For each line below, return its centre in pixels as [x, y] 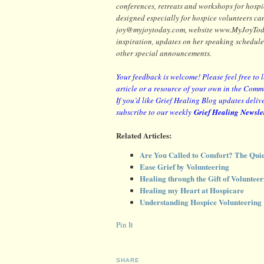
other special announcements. [164, 53]
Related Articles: [144, 135]
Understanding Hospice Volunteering [201, 202]
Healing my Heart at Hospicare [192, 190]
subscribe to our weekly [155, 112]
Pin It [125, 224]
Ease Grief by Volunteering [184, 166]
